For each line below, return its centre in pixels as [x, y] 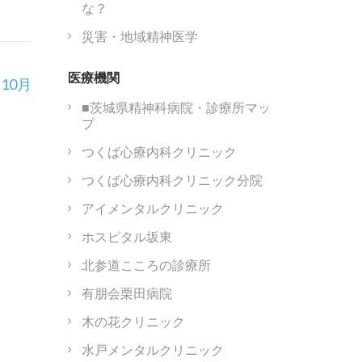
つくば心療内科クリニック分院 [172, 180]
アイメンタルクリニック [152, 208]
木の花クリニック [133, 322]
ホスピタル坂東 [126, 237]
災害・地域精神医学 [139, 36]
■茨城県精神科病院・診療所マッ [176, 107]
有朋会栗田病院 [126, 293]
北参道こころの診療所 [146, 265]
